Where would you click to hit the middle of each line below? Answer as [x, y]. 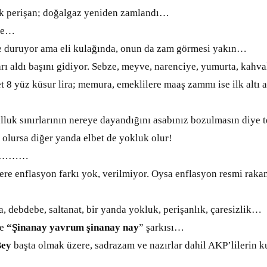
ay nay [124, 227]
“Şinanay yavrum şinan [57, 227]
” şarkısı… [162, 227]
